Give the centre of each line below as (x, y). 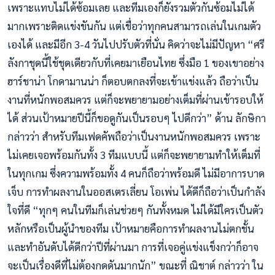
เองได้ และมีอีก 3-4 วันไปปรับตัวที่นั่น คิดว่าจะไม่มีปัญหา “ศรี (136, 45)
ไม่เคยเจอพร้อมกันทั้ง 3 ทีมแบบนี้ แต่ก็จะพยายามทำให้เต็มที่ (134, 155)
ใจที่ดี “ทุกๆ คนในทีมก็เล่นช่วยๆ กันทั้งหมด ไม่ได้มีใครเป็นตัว (135, 210)
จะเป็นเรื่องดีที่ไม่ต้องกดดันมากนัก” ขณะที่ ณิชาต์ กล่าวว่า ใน (135, 265)
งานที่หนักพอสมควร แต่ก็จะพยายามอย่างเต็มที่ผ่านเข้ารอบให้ (135, 100)
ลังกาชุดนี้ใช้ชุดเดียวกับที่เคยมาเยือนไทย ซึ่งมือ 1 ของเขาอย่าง (136, 63)
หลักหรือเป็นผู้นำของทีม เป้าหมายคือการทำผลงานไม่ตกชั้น (131, 229)
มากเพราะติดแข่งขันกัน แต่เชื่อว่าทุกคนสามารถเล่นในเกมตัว (134, 26)
